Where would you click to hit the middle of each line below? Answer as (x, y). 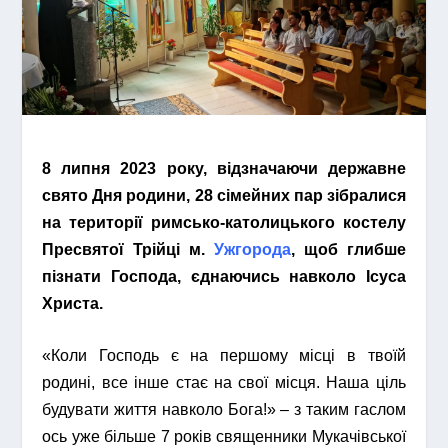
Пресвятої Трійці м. (128, 249)
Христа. (73, 303)
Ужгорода (252, 249)
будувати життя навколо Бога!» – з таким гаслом (224, 410)
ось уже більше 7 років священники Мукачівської (224, 437)
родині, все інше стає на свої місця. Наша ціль (224, 383)
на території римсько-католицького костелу (224, 222)
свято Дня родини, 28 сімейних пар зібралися (224, 195)
